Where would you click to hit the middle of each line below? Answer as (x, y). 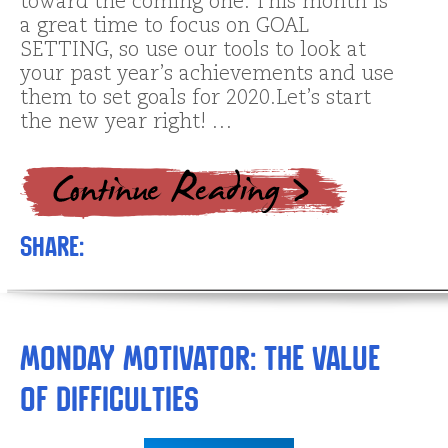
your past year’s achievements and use (207, 75)
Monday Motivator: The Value (200, 359)
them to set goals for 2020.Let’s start (195, 99)
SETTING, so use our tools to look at (193, 51)
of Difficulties (109, 400)
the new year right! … (126, 123)
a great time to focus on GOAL (164, 27)
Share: (52, 247)
